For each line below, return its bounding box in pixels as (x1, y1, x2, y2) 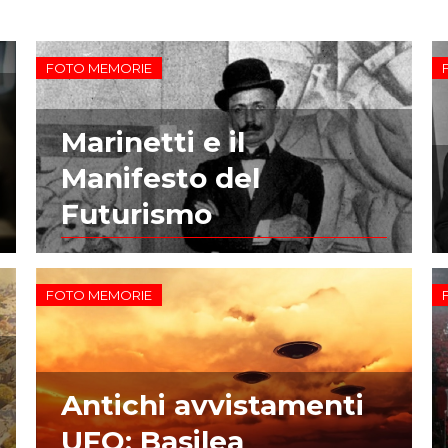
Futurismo (60, 197, 212, 232)
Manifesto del (60, 161, 260, 196)
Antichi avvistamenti (60, 387, 364, 422)
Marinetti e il (60, 125, 245, 160)
